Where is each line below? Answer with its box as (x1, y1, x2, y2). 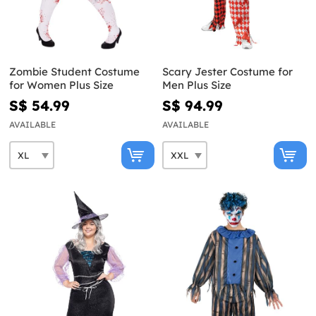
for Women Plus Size (9, 78, 114, 92)
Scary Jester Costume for (162, 65, 293, 79)
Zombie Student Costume (9, 65, 140, 79)
